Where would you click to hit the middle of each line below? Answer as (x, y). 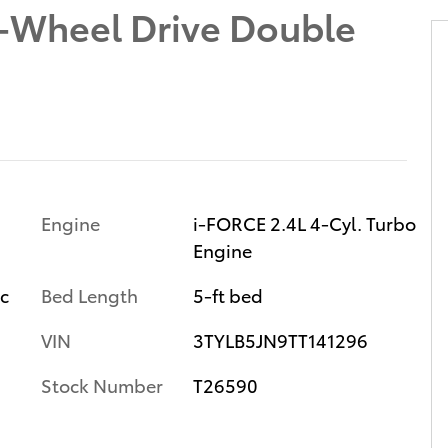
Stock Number (102, 384)
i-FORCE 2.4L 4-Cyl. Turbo (304, 222)
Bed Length (89, 294)
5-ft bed (227, 294)
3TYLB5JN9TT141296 (280, 339)
